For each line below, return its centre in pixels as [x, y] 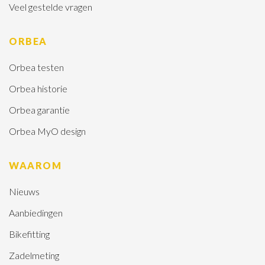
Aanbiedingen [36, 212]
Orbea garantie [39, 109]
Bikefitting [29, 234]
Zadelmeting [34, 255]
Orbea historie [38, 88]
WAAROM [35, 165]
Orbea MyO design [47, 131]
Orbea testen [36, 67]
